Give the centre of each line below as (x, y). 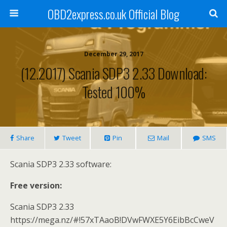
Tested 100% (113, 92)
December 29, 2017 (113, 54)
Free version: (36, 185)
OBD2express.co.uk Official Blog (113, 14)
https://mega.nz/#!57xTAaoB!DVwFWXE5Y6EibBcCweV (112, 220)
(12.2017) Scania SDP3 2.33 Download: (113, 73)
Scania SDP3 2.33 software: (61, 164)
